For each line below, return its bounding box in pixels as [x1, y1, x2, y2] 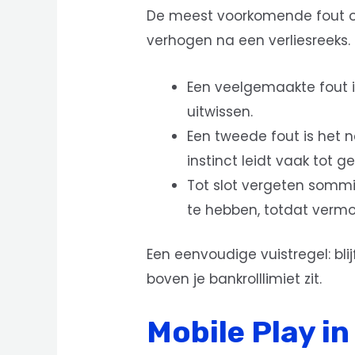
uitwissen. [187, 101, 254, 121]
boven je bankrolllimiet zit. [147, 269, 323, 289]
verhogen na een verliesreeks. [147, 31, 351, 51]
